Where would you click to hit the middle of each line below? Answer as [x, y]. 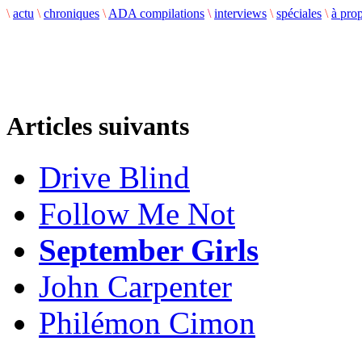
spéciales [299, 13]
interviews [240, 13]
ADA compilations [156, 13]
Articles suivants [98, 126]
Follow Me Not [137, 214]
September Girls [149, 250]
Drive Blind [114, 178]
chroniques [72, 13]
